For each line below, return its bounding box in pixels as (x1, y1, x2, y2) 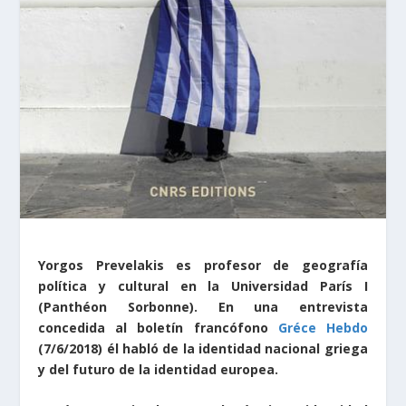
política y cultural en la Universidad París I (38, 277, 368, 295)
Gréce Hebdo (277, 319, 368, 336)
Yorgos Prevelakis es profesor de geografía (38, 256, 368, 274)
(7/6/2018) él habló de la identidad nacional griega (38, 340, 368, 357)
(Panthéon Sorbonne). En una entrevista (38, 298, 368, 315)
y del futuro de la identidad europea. (38, 361, 279, 378)
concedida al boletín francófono (38, 319, 278, 336)
